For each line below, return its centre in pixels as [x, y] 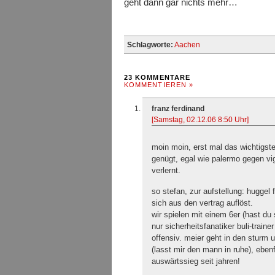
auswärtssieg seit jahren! [196, 261]
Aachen [187, 45]
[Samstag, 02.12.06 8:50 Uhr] [200, 120]
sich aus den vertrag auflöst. [202, 203]
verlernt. [166, 170]
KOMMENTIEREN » [159, 85]
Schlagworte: [150, 45]
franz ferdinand [178, 109]
